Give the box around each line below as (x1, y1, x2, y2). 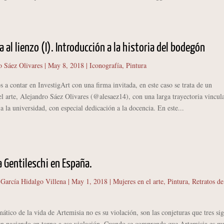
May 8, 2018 (47, 60, 84, 70)
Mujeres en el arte (112, 176, 163, 186)
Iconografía (89, 60, 122, 70)
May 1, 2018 (71, 176, 107, 186)
